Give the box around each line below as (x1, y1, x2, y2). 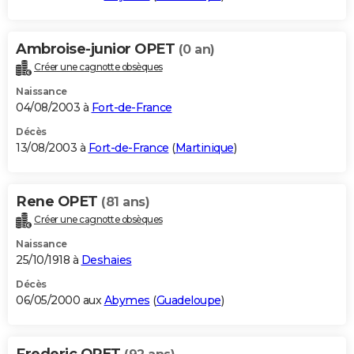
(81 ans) (101, 194, 149, 209)
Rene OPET (16, 192, 101, 210)
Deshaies (81, 252, 132, 267)
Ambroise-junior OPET (16, 40, 179, 58)
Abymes (104, 292, 150, 307)
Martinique (175, 140, 234, 155)
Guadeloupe (156, 292, 221, 307)
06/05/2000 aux (16, 292, 104, 307)
